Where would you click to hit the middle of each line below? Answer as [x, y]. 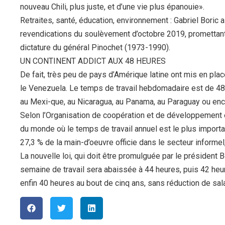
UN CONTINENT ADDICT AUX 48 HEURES [93, 61]
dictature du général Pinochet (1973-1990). [95, 48]
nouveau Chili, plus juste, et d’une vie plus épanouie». [112, 7]
